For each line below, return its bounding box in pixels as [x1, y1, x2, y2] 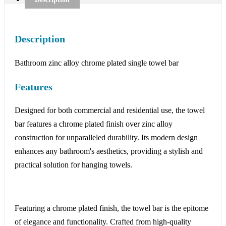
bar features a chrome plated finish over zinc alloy [15, 120, 173, 129]
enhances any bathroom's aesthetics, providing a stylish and [15, 147, 203, 156]
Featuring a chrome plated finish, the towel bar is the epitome [15, 204, 208, 213]
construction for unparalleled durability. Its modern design [15, 133, 198, 142]
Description [15, 33, 65, 45]
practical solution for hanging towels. [15, 160, 132, 169]
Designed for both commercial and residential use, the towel [15, 106, 205, 115]
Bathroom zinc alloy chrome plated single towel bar [15, 58, 179, 67]
